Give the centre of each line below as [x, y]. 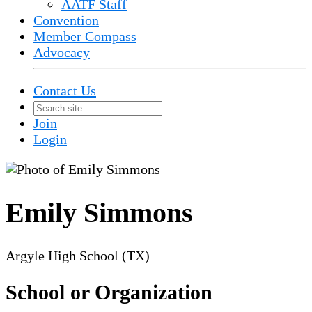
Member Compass [85, 36]
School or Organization [109, 292]
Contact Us [65, 91]
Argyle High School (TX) [78, 255]
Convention [66, 20]
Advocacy [62, 52]
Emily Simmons [99, 212]
